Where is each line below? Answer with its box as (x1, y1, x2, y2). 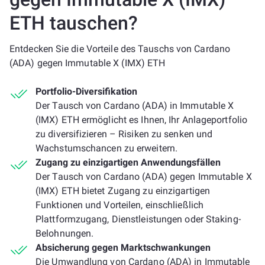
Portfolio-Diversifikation (35, 86, 137, 97)
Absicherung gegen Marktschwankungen (35, 242, 211, 253)
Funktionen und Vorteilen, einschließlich (35, 199, 204, 211)
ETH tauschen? (9, 12, 138, 34)
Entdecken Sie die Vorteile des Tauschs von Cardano (9, 43, 231, 54)
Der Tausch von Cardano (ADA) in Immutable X (35, 100, 234, 111)
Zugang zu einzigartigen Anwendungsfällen (35, 157, 221, 168)
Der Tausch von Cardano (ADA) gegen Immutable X (35, 171, 252, 182)
